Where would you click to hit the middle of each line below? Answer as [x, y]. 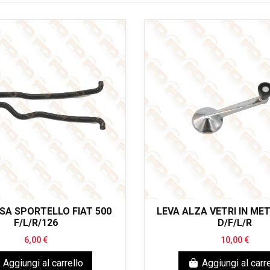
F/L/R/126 [36, 222]
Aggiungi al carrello [43, 263]
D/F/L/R [234, 222]
